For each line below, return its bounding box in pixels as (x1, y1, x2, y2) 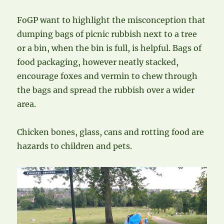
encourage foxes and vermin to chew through (17, 70, 198, 81)
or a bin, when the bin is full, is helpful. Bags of (17, 42, 202, 53)
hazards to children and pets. (17, 140, 132, 151)
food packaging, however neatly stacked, (17, 56, 179, 67)
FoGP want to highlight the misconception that (17, 14, 206, 25)
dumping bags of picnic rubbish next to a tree (17, 28, 197, 39)
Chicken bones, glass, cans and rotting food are (17, 126, 204, 137)
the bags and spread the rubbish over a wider (17, 84, 195, 95)
